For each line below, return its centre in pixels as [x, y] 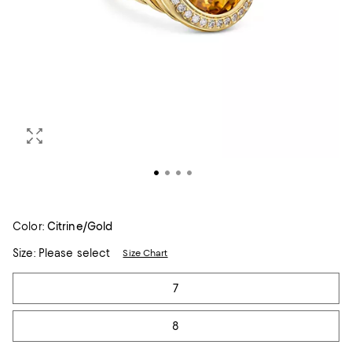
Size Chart [145, 253]
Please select [73, 253]
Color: [28, 226]
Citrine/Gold [80, 226]
